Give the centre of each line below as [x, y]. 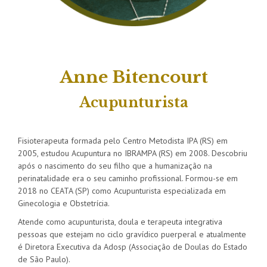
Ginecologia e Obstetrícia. [64, 203]
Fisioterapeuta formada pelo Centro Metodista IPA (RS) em [123, 141]
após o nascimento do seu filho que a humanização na [115, 166]
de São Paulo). [44, 259]
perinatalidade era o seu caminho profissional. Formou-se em [128, 178]
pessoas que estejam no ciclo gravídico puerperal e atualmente [132, 234]
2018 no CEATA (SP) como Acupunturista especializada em [122, 191]
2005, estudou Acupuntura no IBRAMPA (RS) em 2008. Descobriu [133, 153]
